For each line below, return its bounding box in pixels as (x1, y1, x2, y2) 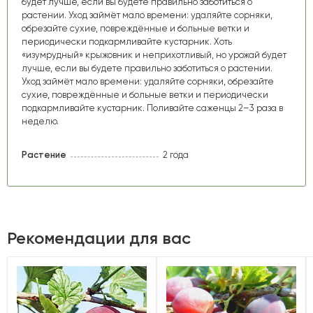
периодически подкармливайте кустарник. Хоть (22, 36, 232, 47)
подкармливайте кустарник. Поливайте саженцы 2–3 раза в (22, 102, 283, 113)
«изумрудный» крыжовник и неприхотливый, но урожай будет (22, 49, 286, 60)
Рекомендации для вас (7, 227, 191, 248)
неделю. (22, 115, 59, 126)
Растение (22, 150, 66, 161)
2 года (163, 150, 189, 161)
